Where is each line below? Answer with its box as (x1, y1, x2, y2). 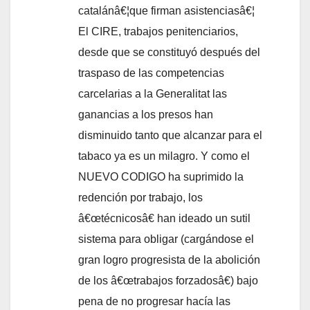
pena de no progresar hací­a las (78, 295, 230, 307)
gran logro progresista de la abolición (78, 253, 260, 266)
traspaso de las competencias (78, 66, 224, 79)
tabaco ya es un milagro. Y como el (78, 149, 250, 162)
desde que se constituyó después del (78, 46, 260, 58)
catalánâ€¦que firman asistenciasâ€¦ (78, 4, 255, 17)
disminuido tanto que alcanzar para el (78, 129, 262, 141)
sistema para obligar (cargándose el (78, 232, 254, 245)
